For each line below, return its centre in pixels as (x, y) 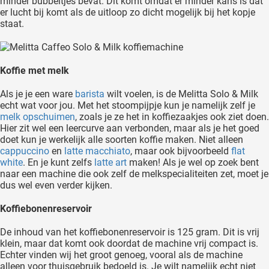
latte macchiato (96, 151)
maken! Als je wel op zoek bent (193, 163)
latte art (109, 163)
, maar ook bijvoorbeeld (180, 151)
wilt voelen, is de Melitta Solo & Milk (181, 94)
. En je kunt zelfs (57, 163)
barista (90, 94)
